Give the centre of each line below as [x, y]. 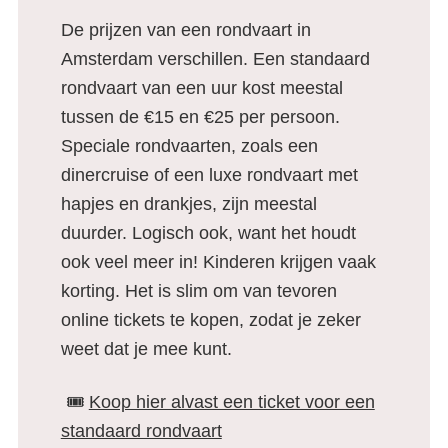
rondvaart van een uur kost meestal [201, 88]
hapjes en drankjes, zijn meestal [188, 204]
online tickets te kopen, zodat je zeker [210, 320]
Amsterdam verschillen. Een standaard [215, 59]
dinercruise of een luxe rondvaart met [209, 175]
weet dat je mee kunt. [148, 349]
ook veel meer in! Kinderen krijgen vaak [218, 262]
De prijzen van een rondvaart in [185, 30]
